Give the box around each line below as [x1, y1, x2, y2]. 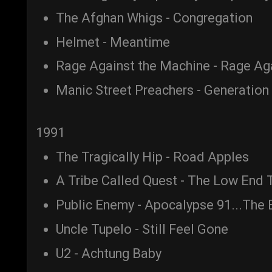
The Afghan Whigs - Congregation [56, 10, 253, 25]
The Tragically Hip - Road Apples [56, 149, 249, 165]
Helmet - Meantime [56, 34, 170, 50]
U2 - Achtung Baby [56, 245, 161, 261]
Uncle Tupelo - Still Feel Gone [56, 221, 228, 237]
